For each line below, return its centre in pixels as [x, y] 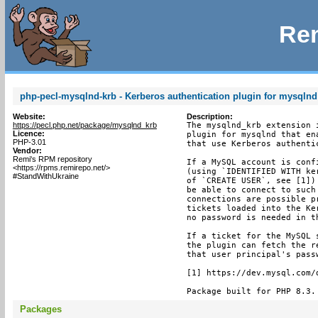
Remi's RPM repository [52, 159]
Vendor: [27, 150]
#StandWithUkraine [45, 176]
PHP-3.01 [29, 142]
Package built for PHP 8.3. [251, 291]
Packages [40, 309]
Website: [29, 116]
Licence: [28, 133]
